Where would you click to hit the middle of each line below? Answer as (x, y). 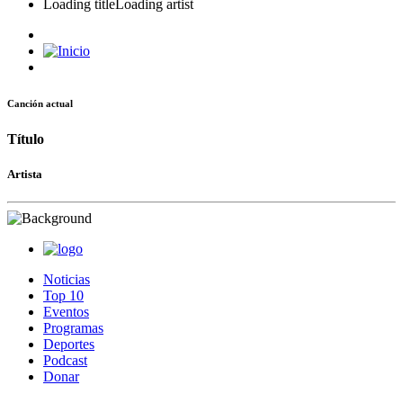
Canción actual (40, 103)
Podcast (65, 361)
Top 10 (63, 296)
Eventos (66, 312)
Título (26, 139)
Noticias (67, 280)
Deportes (69, 345)
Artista (25, 175)
